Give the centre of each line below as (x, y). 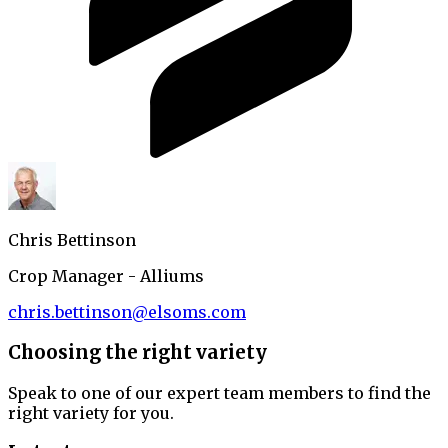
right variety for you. (91, 412)
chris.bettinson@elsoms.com (127, 312)
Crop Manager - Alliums (106, 276)
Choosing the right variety (137, 352)
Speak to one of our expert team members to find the (219, 392)
